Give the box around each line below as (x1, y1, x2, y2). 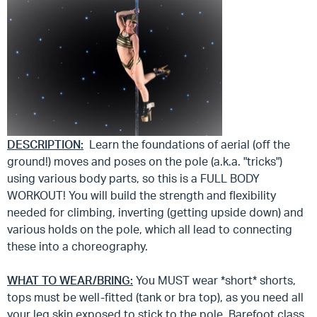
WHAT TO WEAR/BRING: (7, 272, 133, 287)
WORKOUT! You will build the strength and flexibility (7, 188, 276, 202)
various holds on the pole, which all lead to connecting (7, 221, 292, 236)
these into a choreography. (7, 238, 148, 253)
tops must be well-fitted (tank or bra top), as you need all (7, 289, 304, 304)
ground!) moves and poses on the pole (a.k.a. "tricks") (7, 154, 282, 168)
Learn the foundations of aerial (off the (83, 137, 290, 151)
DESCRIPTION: (7, 137, 83, 151)
